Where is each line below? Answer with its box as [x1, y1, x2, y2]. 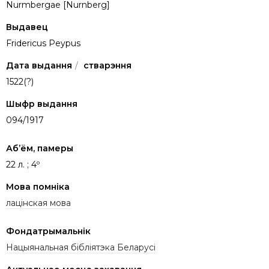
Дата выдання [6, 59, 72, 71]
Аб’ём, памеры [6, 142, 73, 154]
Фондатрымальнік [6, 225, 91, 237]
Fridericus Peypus [6, 37, 80, 49]
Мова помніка [6, 181, 70, 192]
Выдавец [6, 21, 48, 32]
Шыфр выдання [6, 98, 77, 109]
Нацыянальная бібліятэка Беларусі [6, 241, 156, 253]
